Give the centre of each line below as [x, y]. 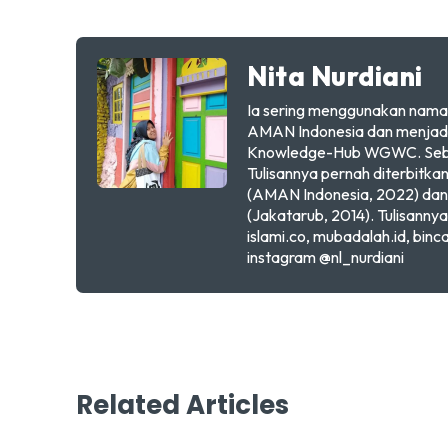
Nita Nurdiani [335, 76]
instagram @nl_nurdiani [325, 257]
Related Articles [182, 405]
